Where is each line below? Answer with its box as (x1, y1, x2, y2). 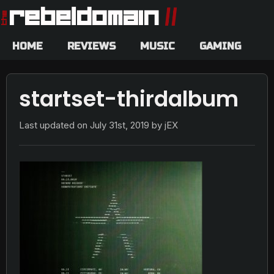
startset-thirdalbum (19, 84, 239, 114)
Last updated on (19, 119, 90, 131)
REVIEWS (67, 40, 116, 52)
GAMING (199, 40, 241, 52)
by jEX (149, 119, 178, 131)
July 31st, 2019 (90, 119, 149, 131)
